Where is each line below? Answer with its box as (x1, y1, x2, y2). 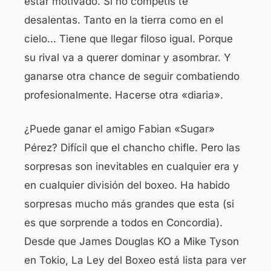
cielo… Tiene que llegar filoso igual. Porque (24, 32, 233, 45)
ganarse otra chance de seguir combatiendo (24, 70, 240, 82)
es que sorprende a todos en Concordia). (24, 217, 223, 229)
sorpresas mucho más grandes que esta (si (24, 198, 234, 211)
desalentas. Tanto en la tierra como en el (24, 13, 223, 26)
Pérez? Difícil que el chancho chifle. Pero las (24, 142, 240, 154)
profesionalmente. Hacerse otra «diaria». (24, 88, 223, 101)
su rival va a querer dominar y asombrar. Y (24, 51, 231, 64)
